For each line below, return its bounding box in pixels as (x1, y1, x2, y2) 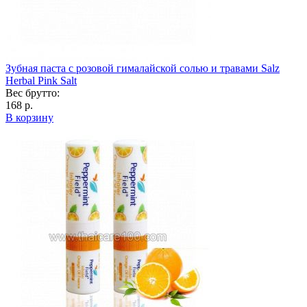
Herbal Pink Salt (5, 75, 77, 87)
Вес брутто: (5, 87, 60, 99)
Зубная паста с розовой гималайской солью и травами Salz (5, 62, 280, 75)
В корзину (5, 112, 53, 124)
